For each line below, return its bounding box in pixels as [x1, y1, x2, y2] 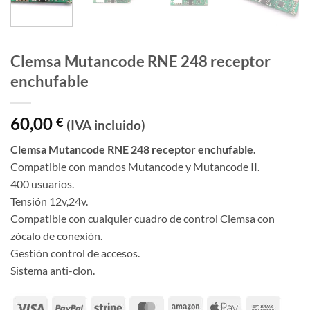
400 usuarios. [10, 177, 74, 191]
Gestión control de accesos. [10, 246, 140, 260]
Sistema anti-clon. [10, 264, 95, 277]
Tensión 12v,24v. [10, 194, 88, 208]
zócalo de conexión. [10, 229, 102, 243]
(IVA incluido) [66, 117, 145, 134]
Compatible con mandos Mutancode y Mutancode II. [10, 160, 259, 174]
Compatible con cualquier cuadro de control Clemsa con [10, 212, 275, 226]
